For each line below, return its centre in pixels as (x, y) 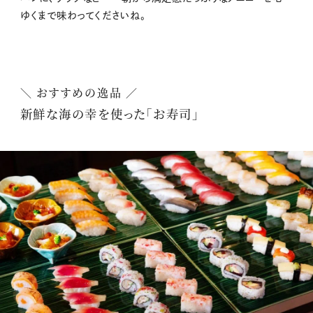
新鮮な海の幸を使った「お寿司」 (109, 113)
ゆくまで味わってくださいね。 (83, 16)
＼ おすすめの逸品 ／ (79, 92)
